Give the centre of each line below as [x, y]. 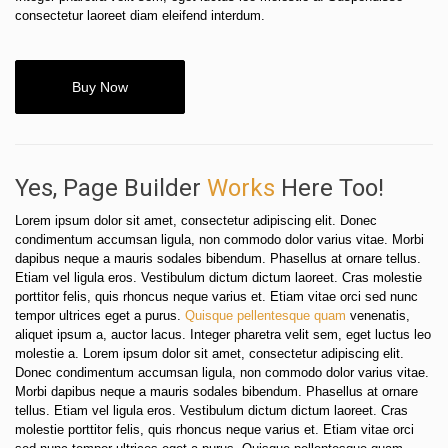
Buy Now [100, 86]
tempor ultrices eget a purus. [100, 315]
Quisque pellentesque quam [265, 315]
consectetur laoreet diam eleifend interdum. [140, 15]
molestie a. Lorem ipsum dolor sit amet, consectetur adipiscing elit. [209, 353]
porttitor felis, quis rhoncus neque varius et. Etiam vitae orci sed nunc [216, 296]
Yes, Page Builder [111, 187]
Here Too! [329, 187]
